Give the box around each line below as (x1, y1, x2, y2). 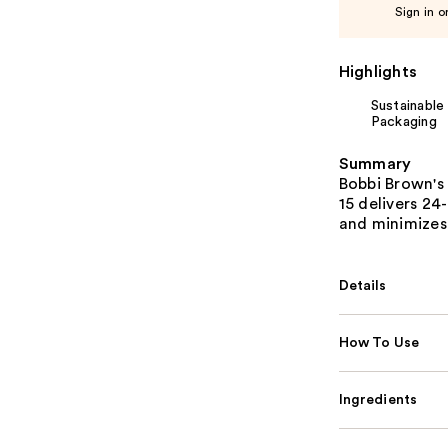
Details (338, 279, 387, 294)
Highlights (338, 64, 418, 81)
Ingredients (338, 393, 418, 408)
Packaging (370, 115, 437, 130)
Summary (338, 156, 412, 173)
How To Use (338, 336, 420, 351)
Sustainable (370, 99, 445, 114)
